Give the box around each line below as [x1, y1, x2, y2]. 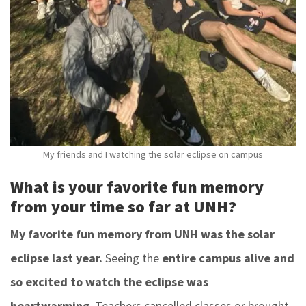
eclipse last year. [10, 250, 102, 266]
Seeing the [102, 250, 162, 266]
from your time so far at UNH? [10, 196, 236, 218]
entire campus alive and [162, 250, 294, 266]
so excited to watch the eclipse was [10, 274, 208, 290]
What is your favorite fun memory [10, 176, 264, 198]
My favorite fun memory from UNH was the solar [10, 226, 275, 242]
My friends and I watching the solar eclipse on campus [43, 148, 263, 161]
